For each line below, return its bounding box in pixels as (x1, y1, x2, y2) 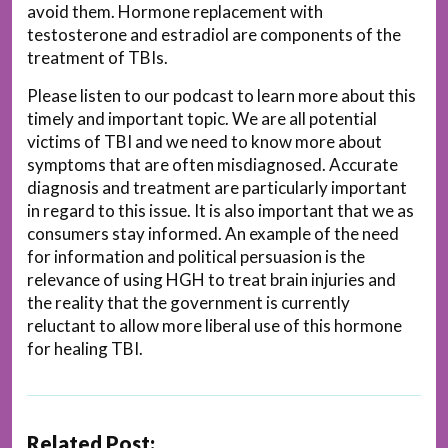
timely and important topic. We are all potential (27, 107, 377, 129)
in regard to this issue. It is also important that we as (27, 199, 414, 221)
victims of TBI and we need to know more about (27, 130, 382, 152)
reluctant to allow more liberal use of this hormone (27, 314, 402, 336)
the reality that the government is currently (27, 291, 350, 313)
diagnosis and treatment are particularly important (27, 176, 407, 198)
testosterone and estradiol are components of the (27, 23, 401, 45)
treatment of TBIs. (27, 46, 168, 68)
